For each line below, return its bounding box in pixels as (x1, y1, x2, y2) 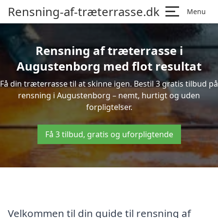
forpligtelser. (86, 102, 132, 112)
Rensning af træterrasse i (35, 42, 183, 58)
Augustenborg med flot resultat (17, 58, 201, 74)
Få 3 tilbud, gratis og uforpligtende (45, 129, 173, 140)
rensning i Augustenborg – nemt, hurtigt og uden (18, 90, 200, 101)
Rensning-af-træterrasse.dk (8, 3, 160, 19)
